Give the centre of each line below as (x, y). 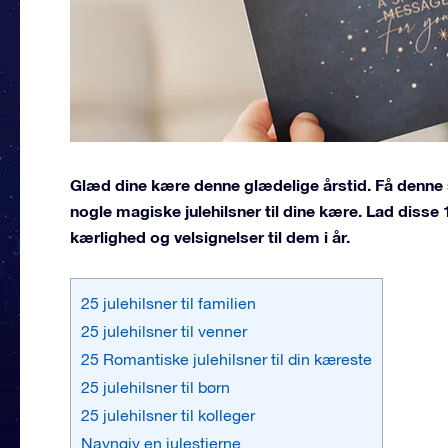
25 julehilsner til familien (168, 302)
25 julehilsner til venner (164, 330)
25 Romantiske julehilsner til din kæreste (226, 358)
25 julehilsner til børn (155, 386)
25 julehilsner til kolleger (168, 414)
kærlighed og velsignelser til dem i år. (210, 236)
